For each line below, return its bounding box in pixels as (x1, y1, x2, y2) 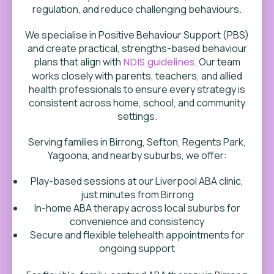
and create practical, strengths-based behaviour (27, 42, 247, 55)
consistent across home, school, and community (29, 96, 245, 109)
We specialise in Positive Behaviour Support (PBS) (25, 28, 249, 42)
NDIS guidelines (123, 55, 194, 69)
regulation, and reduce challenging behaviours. (32, 2, 242, 16)
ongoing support (99, 242, 175, 255)
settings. (117, 109, 157, 123)
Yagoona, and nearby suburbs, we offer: (47, 149, 227, 162)
